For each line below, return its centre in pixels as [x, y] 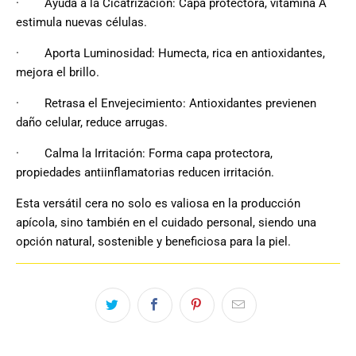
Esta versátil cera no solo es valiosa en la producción [158, 203]
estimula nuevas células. [81, 22]
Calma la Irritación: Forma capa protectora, [159, 153]
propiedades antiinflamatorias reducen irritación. [145, 172]
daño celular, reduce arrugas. [92, 122]
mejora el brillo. [58, 72]
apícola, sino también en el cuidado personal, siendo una [166, 222]
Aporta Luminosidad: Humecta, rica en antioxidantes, [185, 53]
